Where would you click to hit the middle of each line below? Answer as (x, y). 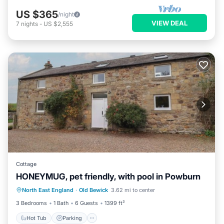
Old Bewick (93, 190)
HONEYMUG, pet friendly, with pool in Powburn (108, 176)
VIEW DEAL (169, 23)
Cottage (26, 164)
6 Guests (86, 203)
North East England (48, 190)
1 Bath (61, 203)
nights (29, 23)
